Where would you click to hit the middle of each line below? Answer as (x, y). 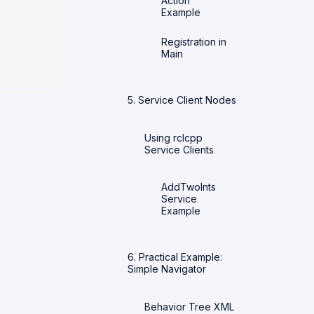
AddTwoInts (189, 187)
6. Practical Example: (175, 257)
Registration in (194, 42)
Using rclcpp (173, 137)
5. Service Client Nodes (182, 100)
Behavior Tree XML (189, 306)
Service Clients (179, 149)
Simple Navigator (167, 269)
